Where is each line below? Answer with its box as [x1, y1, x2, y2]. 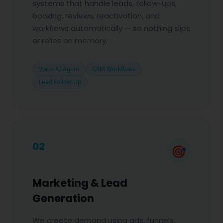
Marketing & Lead [32, 176, 127, 190]
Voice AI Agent [39, 65, 79, 73]
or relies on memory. [32, 35, 108, 46]
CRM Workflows [92, 65, 135, 73]
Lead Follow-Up [39, 78, 81, 86]
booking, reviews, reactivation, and [32, 10, 160, 21]
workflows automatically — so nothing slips [32, 23, 190, 33]
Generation [32, 191, 94, 206]
